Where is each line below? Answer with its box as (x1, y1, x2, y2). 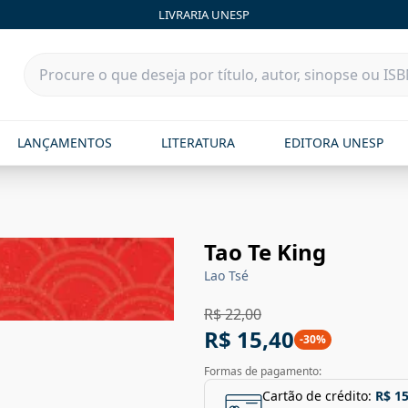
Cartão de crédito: (262, 387, 372, 404)
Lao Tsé (204, 267, 249, 284)
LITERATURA (160, 134, 235, 151)
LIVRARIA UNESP (158, 5, 250, 23)
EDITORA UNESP (284, 134, 384, 151)
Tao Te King (204, 237, 326, 267)
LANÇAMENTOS (16, 134, 112, 151)
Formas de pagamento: (204, 363, 321, 379)
